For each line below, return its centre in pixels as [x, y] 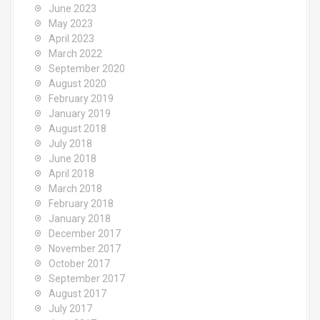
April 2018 [71, 174]
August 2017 [77, 294]
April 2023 [71, 39]
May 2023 [71, 24]
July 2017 [70, 309]
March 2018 [75, 189]
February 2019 [81, 99]
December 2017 [85, 234]
